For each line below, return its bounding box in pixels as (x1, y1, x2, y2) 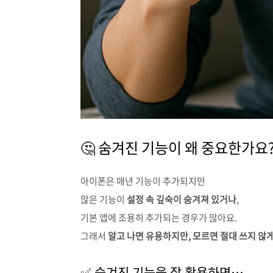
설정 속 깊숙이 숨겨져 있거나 (127, 193, 236, 206)
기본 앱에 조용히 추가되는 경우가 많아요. (80, 211, 237, 224)
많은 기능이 (80, 193, 127, 206)
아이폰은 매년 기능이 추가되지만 (80, 174, 205, 188)
